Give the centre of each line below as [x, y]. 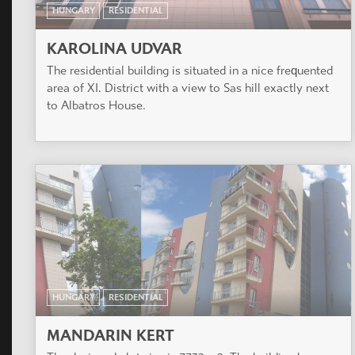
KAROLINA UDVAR [115, 48]
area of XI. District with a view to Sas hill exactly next [188, 88]
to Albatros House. [96, 105]
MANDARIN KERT [111, 336]
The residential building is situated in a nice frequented [190, 70]
